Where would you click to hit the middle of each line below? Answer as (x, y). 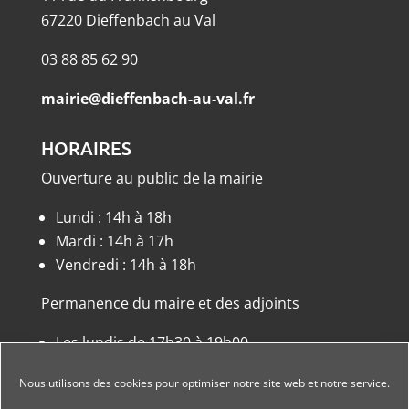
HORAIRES (86, 148)
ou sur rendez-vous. (124, 367)
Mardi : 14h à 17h (114, 241)
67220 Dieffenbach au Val (128, 21)
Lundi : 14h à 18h (113, 218)
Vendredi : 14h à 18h (126, 265)
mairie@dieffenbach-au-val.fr (147, 99)
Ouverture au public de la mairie (152, 178)
